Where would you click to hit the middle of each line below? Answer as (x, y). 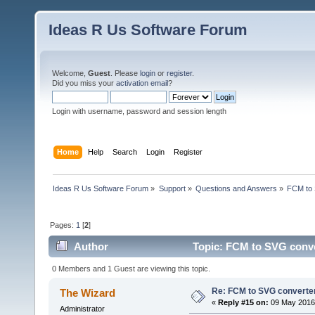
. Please (125, 73)
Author (91, 247)
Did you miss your (84, 83)
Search (125, 152)
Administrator (82, 308)
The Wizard (88, 292)
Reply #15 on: (243, 302)
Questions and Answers (236, 188)
